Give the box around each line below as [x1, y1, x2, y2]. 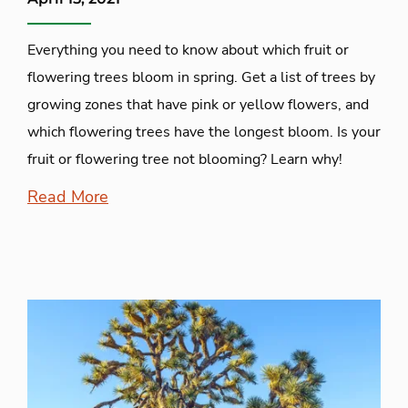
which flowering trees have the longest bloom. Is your [27, 121, 381, 142]
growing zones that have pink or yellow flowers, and [27, 94, 369, 115]
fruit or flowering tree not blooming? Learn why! [27, 148, 342, 169]
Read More [27, 185, 108, 208]
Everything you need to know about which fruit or [27, 39, 349, 60]
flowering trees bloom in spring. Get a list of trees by [27, 66, 375, 87]
